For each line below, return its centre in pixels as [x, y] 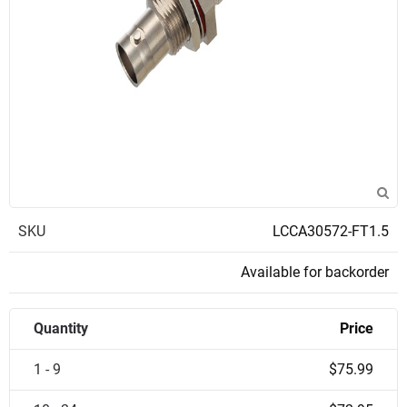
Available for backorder [315, 272]
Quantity [61, 328]
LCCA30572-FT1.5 [331, 231]
